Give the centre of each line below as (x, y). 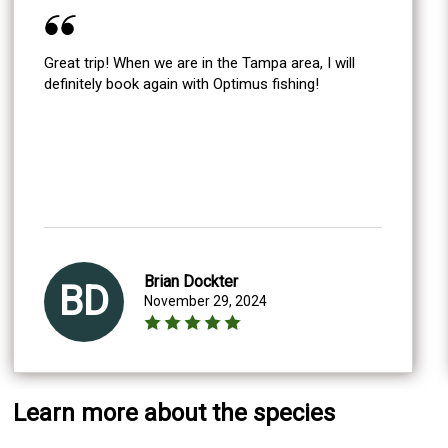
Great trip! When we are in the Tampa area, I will (200, 62)
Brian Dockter (191, 281)
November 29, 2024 (206, 300)
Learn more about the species (174, 412)
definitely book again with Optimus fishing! (182, 83)
